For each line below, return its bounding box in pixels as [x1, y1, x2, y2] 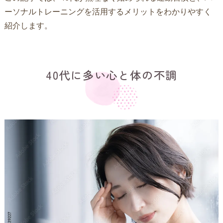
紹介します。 [4, 20, 52, 31]
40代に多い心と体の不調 [45, 67, 178, 83]
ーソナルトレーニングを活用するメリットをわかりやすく [4, 6, 212, 17]
